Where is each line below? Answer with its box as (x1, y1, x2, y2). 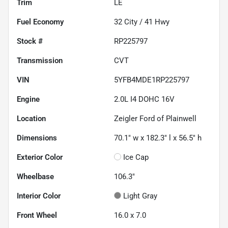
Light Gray (123, 191, 157, 201)
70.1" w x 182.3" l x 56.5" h (114, 133, 202, 142)
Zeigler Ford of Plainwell (114, 113, 196, 123)
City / (122, 17, 145, 26)
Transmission (17, 55, 63, 65)
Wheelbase (17, 172, 54, 181)
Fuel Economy (17, 17, 64, 26)
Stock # (17, 36, 43, 46)
